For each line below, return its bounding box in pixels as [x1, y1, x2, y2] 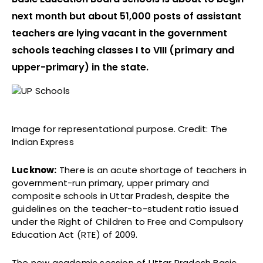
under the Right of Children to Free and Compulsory [12, 215, 244, 228]
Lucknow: [12, 164, 57, 177]
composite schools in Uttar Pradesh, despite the [12, 190, 230, 203]
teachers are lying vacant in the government [12, 26, 227, 41]
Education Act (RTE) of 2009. [12, 228, 138, 241]
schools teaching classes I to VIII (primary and [12, 43, 234, 58]
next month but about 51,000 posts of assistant [12, 9, 241, 23]
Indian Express [12, 136, 74, 149]
